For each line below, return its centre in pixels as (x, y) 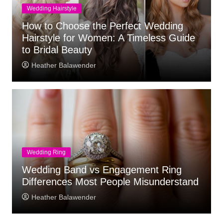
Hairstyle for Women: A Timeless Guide (108, 38)
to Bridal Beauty (57, 50)
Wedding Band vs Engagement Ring (102, 170)
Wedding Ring (46, 152)
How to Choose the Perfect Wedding (102, 26)
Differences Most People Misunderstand (110, 182)
